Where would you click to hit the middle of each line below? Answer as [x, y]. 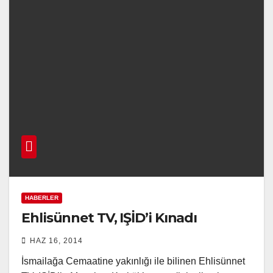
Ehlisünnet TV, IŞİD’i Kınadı [109, 218]
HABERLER [42, 197]
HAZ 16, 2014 [56, 240]
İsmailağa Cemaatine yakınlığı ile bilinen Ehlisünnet [133, 261]
